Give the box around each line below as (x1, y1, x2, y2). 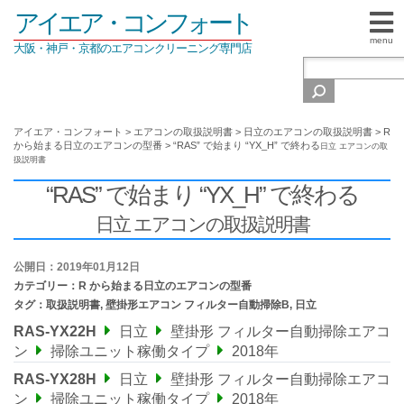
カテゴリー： (14, 280, 78, 292)
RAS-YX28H (14, 372, 96, 387)
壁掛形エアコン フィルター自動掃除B (106, 298, 289, 311)
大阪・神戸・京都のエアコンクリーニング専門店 (14, 41, 252, 55)
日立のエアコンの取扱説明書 (243, 126, 372, 137)
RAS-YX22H (14, 324, 96, 339)
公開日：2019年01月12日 (14, 261, 140, 273)
